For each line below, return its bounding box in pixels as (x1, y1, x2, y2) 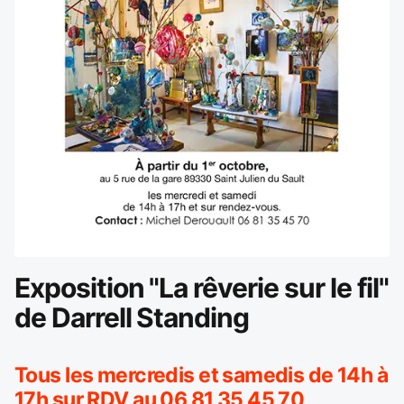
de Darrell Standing (14, 300, 250, 334)
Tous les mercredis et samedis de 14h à (14, 362, 389, 388)
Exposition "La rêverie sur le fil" (14, 271, 390, 304)
